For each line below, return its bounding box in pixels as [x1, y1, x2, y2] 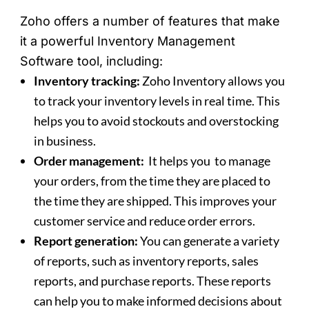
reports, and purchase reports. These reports [34, 273, 272, 289]
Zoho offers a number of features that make [20, 14, 281, 29]
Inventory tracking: [34, 73, 141, 89]
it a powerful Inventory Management [20, 34, 236, 49]
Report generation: [34, 233, 141, 249]
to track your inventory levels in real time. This [34, 93, 281, 109]
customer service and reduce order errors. [34, 213, 256, 229]
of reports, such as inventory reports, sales [34, 253, 259, 269]
